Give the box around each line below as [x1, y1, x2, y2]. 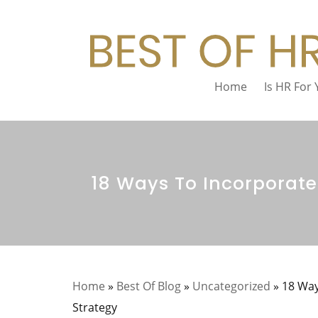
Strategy [72, 300, 117, 315]
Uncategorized [192, 278, 270, 294]
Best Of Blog [116, 278, 181, 294]
